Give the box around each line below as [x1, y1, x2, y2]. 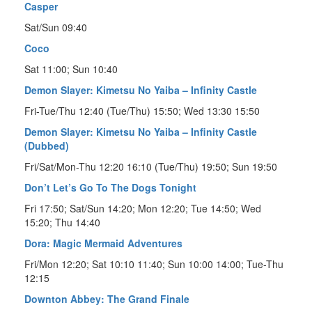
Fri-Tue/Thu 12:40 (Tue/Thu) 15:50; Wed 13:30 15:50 [24, 103, 260, 118]
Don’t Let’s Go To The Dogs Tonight [24, 180, 196, 194]
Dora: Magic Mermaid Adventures [24, 235, 182, 250]
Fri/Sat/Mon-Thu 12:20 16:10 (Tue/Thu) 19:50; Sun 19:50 [24, 159, 277, 173]
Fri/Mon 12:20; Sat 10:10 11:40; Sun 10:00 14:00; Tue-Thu [24, 256, 283, 271]
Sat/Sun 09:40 [24, 19, 87, 34]
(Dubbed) [24, 138, 69, 153]
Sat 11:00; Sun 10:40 [24, 61, 118, 76]
